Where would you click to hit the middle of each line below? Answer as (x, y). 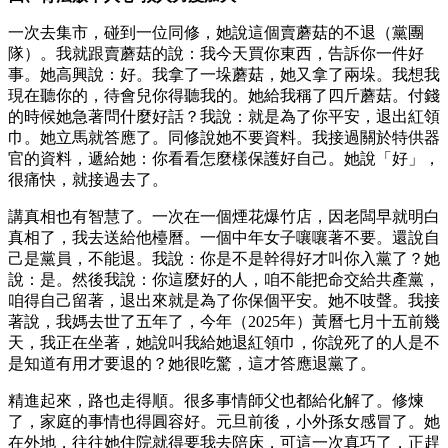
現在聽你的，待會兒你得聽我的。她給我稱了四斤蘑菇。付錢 (224, 95)
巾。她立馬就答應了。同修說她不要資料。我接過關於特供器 (224, 137)
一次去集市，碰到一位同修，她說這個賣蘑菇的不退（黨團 (216, 32)
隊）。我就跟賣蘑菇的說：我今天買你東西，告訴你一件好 (216, 53)
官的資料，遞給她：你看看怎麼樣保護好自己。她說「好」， (224, 158)
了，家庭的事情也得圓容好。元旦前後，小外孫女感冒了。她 (224, 421)
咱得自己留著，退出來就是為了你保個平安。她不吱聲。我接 (224, 300)
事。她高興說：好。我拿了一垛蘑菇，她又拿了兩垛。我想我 (224, 74)
